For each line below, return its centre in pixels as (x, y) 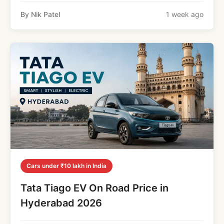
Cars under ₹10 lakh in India (66, 166)
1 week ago (185, 14)
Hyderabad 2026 (61, 203)
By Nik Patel (40, 14)
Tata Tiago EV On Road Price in (94, 188)
